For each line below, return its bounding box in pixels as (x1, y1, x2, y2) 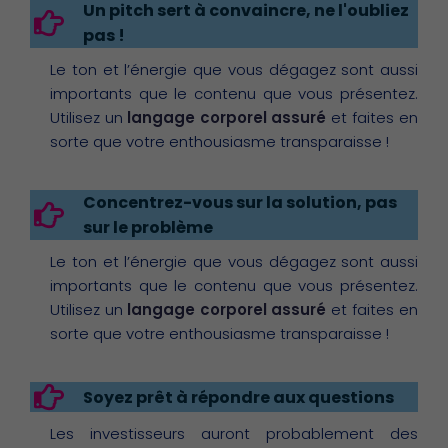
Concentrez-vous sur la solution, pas (82, 191, 397, 215)
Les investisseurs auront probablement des (50, 423, 418, 445)
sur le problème (82, 216, 213, 240)
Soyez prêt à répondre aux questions (82, 385, 394, 409)
